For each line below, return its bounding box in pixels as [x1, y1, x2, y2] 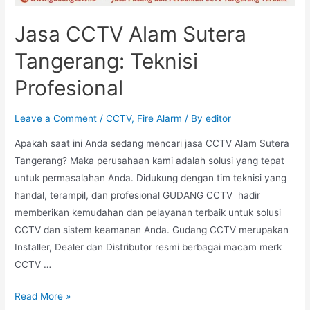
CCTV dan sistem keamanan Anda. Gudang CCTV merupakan [15, 224, 289, 235]
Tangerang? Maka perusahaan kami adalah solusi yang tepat [15, 154, 285, 166]
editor [206, 112, 232, 124]
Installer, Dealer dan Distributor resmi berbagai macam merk [15, 241, 282, 253]
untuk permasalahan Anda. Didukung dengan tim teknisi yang [15, 172, 287, 183]
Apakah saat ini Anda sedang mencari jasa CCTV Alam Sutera [15, 137, 290, 149]
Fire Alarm [137, 112, 183, 124]
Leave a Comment [15, 112, 98, 124]
